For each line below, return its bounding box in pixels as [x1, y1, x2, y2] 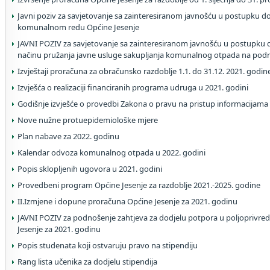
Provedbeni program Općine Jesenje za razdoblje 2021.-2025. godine [17, 180, 260, 190]
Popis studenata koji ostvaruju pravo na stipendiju [17, 240, 198, 251]
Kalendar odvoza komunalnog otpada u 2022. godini [17, 147, 206, 158]
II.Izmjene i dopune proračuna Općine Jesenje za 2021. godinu [17, 196, 237, 207]
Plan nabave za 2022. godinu [17, 131, 119, 142]
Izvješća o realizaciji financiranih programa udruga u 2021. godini [17, 82, 248, 93]
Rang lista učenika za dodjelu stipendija [17, 256, 157, 267]
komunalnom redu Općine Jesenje [17, 22, 139, 33]
